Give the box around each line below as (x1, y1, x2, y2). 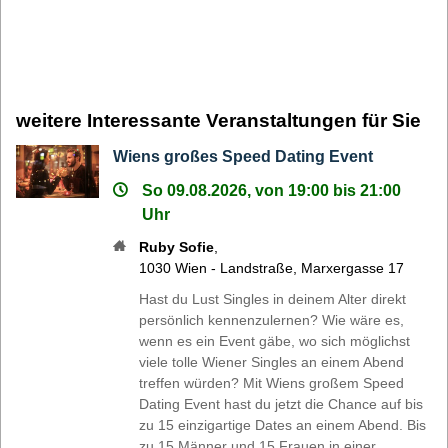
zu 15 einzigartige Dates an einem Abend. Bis (139, 416, 427, 433)
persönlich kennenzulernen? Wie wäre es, (139, 311, 405, 328)
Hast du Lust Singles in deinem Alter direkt (139, 290, 407, 307)
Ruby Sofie (139, 238, 215, 255)
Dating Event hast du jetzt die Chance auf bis (139, 395, 424, 412)
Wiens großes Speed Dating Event (113, 147, 374, 165)
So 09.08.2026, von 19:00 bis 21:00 (142, 181, 402, 199)
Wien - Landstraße (175, 259, 294, 276)
